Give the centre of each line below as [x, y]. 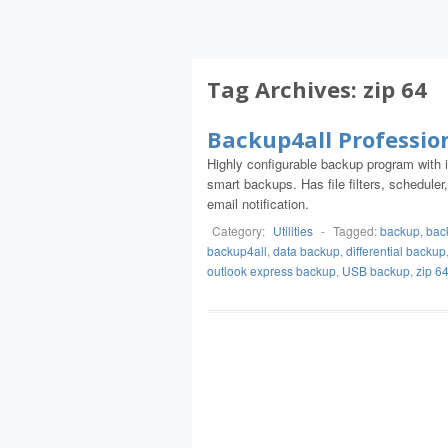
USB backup [376, 270]
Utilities [293, 230]
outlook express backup [271, 270]
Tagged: [356, 230]
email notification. [258, 203]
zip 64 [395, 89]
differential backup [396, 250]
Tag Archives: [285, 89]
